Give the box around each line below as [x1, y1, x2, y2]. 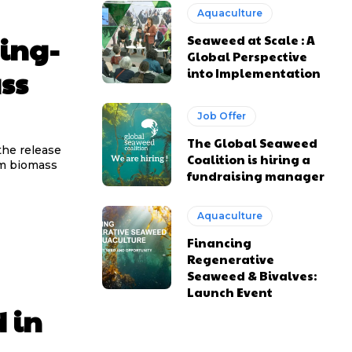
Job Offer [197, 109, 247, 122]
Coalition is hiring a [187, 150, 311, 167]
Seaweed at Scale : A [187, 31, 316, 49]
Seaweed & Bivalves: [187, 267, 317, 284]
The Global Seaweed [187, 134, 318, 151]
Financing [187, 234, 252, 251]
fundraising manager [187, 167, 325, 184]
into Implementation [187, 64, 321, 82]
